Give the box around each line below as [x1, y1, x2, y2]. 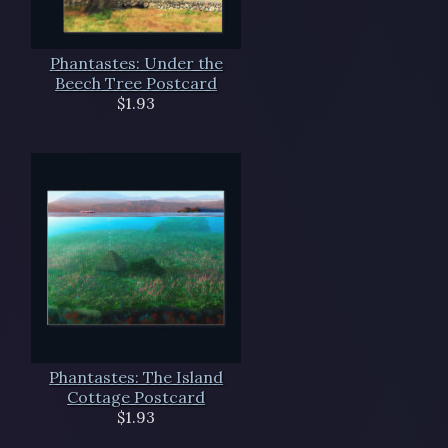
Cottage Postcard [67, 386, 206, 407]
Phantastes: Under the [49, 52, 223, 73]
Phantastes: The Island [49, 366, 224, 387]
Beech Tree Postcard [55, 72, 218, 93]
